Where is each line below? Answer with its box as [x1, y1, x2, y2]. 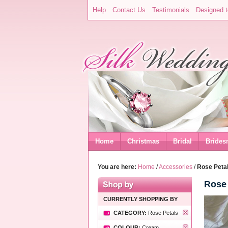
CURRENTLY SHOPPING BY [103, 196, 178, 202]
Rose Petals [148, 210, 178, 216]
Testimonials [152, 6, 189, 14]
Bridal [173, 137, 192, 145]
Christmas [127, 137, 159, 145]
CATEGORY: [113, 210, 148, 216]
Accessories [159, 163, 192, 170]
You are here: [98, 163, 136, 170]
